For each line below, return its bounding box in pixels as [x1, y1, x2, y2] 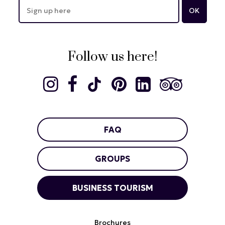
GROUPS [95, 154, 130, 164]
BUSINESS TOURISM [72, 183, 153, 193]
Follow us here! [68, 49, 157, 66]
